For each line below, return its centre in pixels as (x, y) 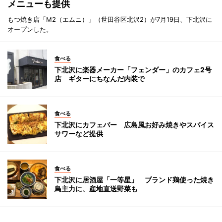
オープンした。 (30, 29)
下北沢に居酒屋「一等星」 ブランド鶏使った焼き (134, 180)
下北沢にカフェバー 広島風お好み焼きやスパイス (134, 125)
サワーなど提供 (79, 134)
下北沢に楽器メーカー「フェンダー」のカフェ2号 (133, 70)
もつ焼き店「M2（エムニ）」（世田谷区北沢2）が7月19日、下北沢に (110, 20)
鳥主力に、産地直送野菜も (96, 189)
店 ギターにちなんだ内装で (100, 79)
